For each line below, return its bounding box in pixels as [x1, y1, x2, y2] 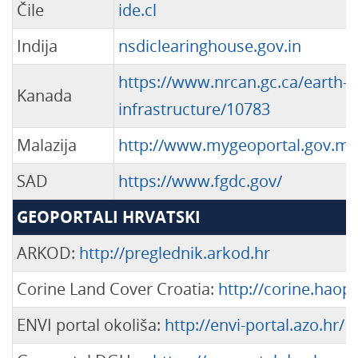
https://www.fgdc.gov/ [118, 170, 282, 192]
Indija [17, 35, 58, 57]
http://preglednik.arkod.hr [79, 242, 270, 264]
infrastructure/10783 [118, 98, 270, 120]
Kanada [17, 85, 72, 106]
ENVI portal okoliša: [17, 314, 165, 336]
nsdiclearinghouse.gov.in [118, 35, 301, 57]
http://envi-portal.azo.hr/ [165, 314, 344, 336]
